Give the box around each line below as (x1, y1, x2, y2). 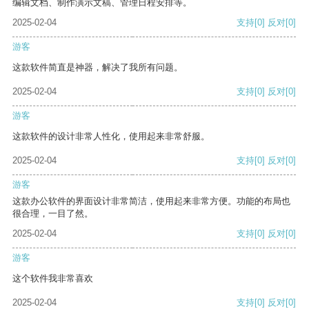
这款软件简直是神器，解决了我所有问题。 (12, 62, 183, 73)
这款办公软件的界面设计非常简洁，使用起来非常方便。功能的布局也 (12, 196, 290, 207)
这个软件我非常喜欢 (12, 273, 93, 284)
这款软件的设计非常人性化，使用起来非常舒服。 (12, 131, 210, 142)
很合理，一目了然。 (12, 208, 93, 219)
